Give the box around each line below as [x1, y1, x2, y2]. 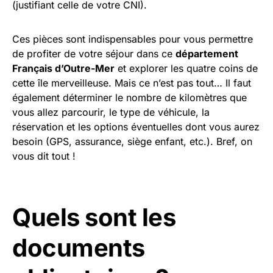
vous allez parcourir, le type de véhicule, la [12, 106, 210, 118]
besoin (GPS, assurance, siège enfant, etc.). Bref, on [12, 135, 252, 147]
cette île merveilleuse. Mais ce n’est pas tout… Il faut [12, 77, 251, 89]
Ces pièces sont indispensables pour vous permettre [12, 33, 253, 45]
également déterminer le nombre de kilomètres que [12, 91, 247, 104]
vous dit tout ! [12, 150, 76, 162]
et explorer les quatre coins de [115, 62, 258, 74]
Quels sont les [12, 202, 175, 232]
